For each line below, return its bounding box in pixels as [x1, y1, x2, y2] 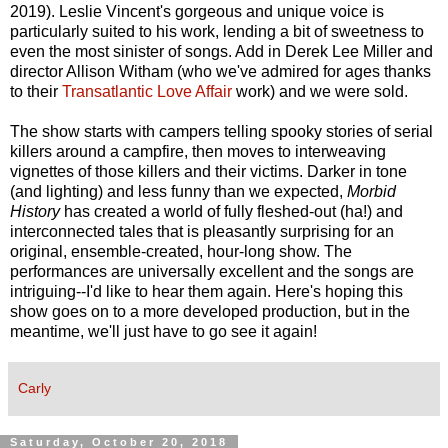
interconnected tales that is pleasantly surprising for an [10, 222, 394, 240]
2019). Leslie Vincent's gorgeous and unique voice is [10, 2, 384, 20]
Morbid [347, 182, 396, 200]
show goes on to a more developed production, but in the [10, 302, 410, 320]
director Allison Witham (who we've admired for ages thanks [10, 62, 431, 80]
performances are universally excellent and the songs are [10, 262, 414, 280]
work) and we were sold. [232, 82, 408, 100]
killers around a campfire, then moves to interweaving [10, 142, 386, 160]
